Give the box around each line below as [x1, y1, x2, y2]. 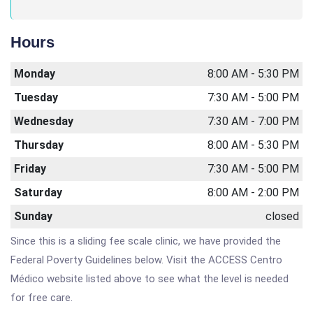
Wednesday [14, 115, 73, 128]
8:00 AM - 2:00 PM [208, 186, 299, 199]
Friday [14, 162, 46, 175]
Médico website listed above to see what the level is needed [10, 272, 289, 285]
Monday [14, 67, 55, 80]
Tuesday [14, 91, 58, 104]
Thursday [14, 138, 64, 152]
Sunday [14, 210, 52, 223]
